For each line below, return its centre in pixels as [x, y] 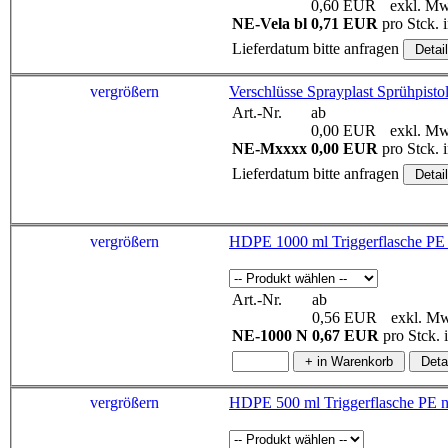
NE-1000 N [270, 335]
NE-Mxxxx [269, 149]
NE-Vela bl [269, 24]
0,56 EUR [344, 317]
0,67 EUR [345, 335]
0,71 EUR [344, 24]
